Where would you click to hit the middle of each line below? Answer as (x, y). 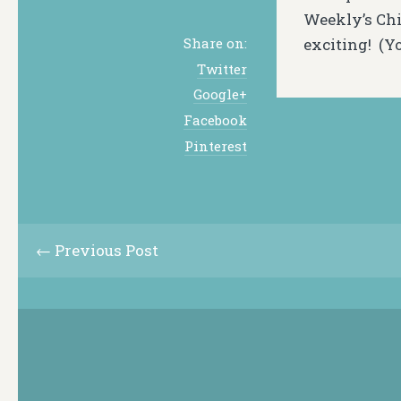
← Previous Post (97, 250)
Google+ (220, 94)
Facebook (215, 120)
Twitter (222, 68)
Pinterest (216, 145)
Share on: (215, 43)
